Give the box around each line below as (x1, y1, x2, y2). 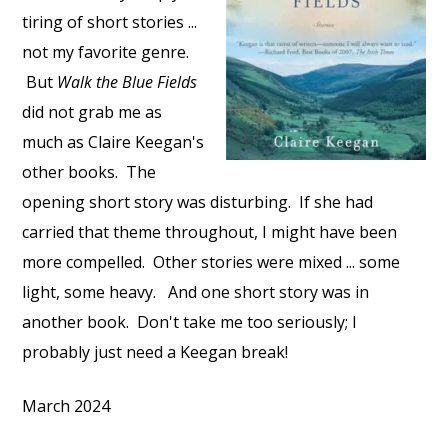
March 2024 (22, 395, 111, 417)
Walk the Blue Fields (57, 71, 198, 93)
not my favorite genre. (22, 41, 190, 63)
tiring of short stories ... (22, 11, 198, 33)
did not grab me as (22, 101, 163, 123)
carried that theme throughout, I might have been (22, 221, 398, 243)
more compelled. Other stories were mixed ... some (22, 251, 401, 273)
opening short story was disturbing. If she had (22, 191, 374, 213)
